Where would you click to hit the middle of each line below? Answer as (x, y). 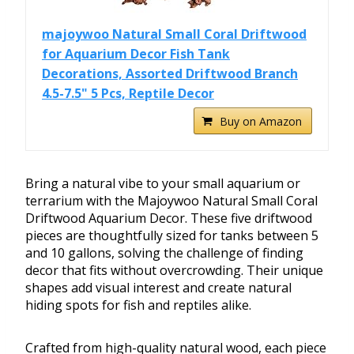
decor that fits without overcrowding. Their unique (174, 271)
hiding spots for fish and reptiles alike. (138, 305)
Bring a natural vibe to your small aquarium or (163, 184)
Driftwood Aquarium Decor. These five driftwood (169, 218)
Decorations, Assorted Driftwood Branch (170, 74)
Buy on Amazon (261, 122)
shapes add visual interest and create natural (158, 288)
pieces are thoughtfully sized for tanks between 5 (172, 236)
